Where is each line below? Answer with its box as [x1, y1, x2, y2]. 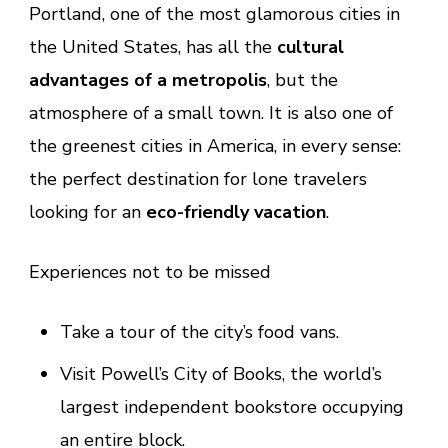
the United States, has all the [29, 35, 277, 60]
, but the [267, 68, 338, 93]
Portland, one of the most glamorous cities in [29, 2, 400, 27]
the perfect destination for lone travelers [29, 167, 367, 192]
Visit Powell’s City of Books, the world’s [59, 362, 382, 387]
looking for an [29, 200, 146, 225]
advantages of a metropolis [29, 68, 267, 93]
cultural [277, 35, 344, 60]
